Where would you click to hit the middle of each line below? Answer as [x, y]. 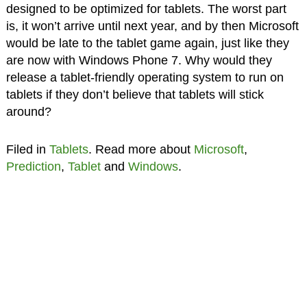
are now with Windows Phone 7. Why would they [139, 61]
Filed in [27, 150]
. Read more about [141, 150]
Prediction [33, 167]
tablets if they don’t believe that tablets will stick [135, 95]
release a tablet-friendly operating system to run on [145, 78]
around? [28, 112]
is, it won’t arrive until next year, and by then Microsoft [152, 26]
